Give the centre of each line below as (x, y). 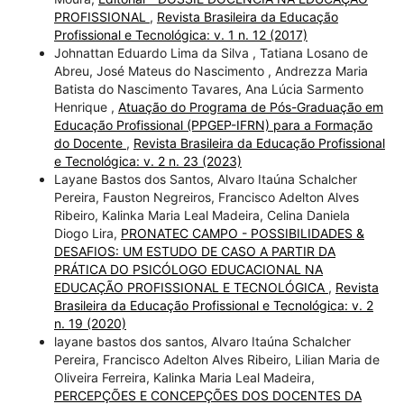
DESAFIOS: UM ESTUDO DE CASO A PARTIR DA (194, 251)
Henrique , (86, 106)
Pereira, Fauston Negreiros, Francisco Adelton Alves (206, 197)
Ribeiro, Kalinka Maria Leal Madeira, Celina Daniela (202, 215)
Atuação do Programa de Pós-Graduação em (250, 106)
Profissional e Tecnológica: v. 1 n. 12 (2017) (180, 34)
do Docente (90, 142)
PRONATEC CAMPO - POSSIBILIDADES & (242, 233)
